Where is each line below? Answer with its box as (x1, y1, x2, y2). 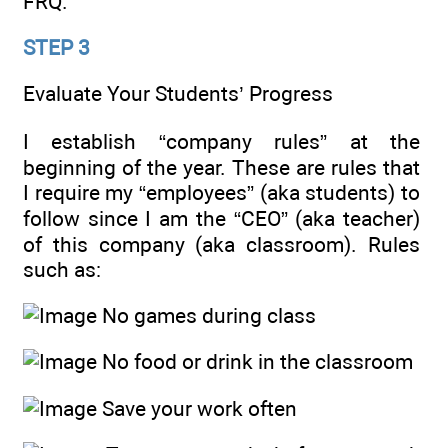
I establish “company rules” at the (23, 128, 420, 154)
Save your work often (97, 395, 297, 421)
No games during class (97, 302, 316, 328)
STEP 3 (23, 34, 90, 60)
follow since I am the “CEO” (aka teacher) (23, 205, 420, 231)
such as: (23, 256, 101, 282)
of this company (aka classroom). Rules (23, 231, 420, 257)
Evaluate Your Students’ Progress (23, 81, 333, 107)
